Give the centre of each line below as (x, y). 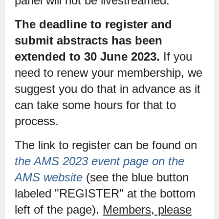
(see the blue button (136, 177)
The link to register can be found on (106, 145)
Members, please (147, 209)
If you (176, 56)
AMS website (49, 177)
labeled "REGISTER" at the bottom (105, 193)
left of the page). (59, 209)
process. (37, 121)
